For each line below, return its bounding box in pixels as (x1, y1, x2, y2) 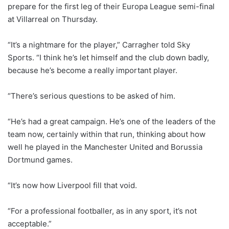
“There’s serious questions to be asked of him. (8, 90, 175, 101)
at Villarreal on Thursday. (8, 14, 98, 24)
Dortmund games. (8, 154, 73, 165)
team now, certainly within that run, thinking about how (8, 129, 205, 139)
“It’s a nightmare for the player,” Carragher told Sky (8, 39, 190, 50)
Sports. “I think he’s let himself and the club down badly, (8, 52, 209, 62)
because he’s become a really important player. (8, 65, 177, 75)
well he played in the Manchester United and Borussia (8, 142, 202, 152)
